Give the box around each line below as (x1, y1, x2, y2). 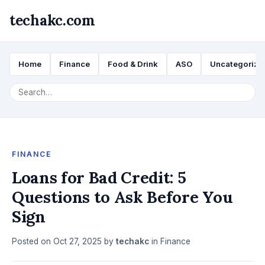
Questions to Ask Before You (12, 187, 233, 207)
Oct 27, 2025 (53, 237, 102, 246)
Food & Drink (108, 59, 158, 69)
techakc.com (9, 11, 95, 30)
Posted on (12, 237, 53, 246)
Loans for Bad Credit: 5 (12, 167, 186, 188)
